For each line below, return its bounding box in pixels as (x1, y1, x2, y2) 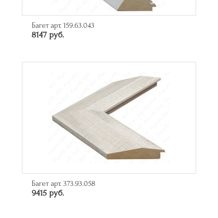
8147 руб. (32, 30, 64, 40)
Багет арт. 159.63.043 (32, 21, 94, 30)
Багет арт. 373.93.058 (32, 179, 95, 188)
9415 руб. (32, 188, 64, 198)
